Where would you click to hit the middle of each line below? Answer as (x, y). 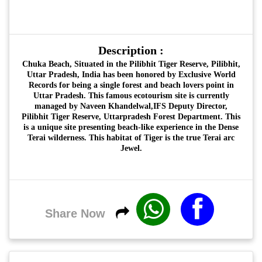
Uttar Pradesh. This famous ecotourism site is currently (131, 96)
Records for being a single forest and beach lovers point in (131, 85)
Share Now (75, 213)
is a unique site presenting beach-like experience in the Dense (131, 127)
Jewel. (131, 148)
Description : (131, 50)
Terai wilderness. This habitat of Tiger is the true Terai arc (131, 138)
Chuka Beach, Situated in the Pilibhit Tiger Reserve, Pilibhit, (131, 64)
